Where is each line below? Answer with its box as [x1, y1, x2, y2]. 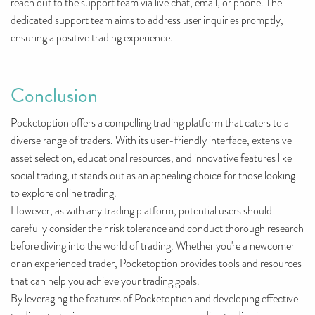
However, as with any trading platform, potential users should [11, 203, 272, 219]
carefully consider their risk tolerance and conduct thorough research [11, 221, 304, 237]
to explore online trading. [11, 186, 117, 202]
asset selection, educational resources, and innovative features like [11, 150, 292, 167]
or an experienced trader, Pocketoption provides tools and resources [11, 256, 302, 272]
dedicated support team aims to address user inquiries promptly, [11, 13, 283, 29]
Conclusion [11, 81, 98, 110]
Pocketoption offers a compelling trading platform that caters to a [11, 115, 289, 131]
